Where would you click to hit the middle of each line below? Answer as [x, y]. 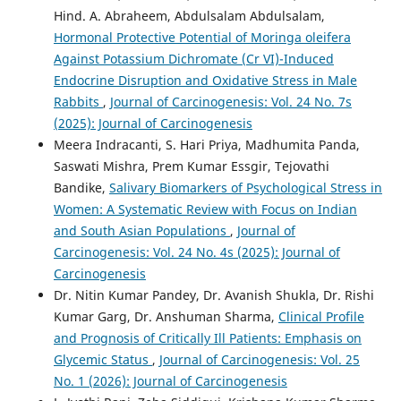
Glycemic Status [102, 359]
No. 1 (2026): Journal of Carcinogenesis [170, 380]
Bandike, [81, 187]
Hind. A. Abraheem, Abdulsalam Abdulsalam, [189, 15]
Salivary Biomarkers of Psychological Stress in [245, 187]
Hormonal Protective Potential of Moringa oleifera [202, 37]
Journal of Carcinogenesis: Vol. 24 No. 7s [230, 101]
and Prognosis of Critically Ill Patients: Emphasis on [207, 337]
